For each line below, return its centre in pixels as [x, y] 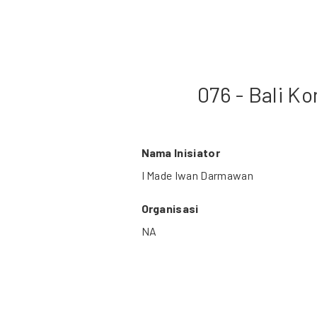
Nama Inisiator [180, 153]
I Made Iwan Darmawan [197, 175]
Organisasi [170, 209]
